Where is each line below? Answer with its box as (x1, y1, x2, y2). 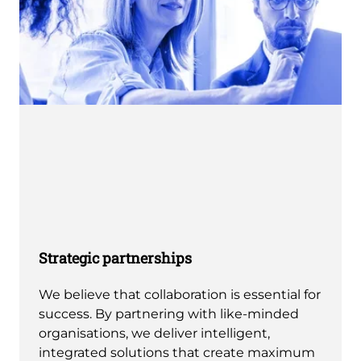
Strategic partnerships (39, 247, 192, 268)
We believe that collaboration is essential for (39, 286, 321, 302)
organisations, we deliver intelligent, (39, 325, 270, 341)
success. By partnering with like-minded (39, 305, 299, 322)
